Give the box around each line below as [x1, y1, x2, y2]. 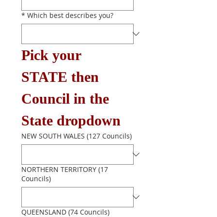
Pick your [21, 47, 81, 63]
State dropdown [21, 112, 121, 128]
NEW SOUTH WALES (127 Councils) [87, 131, 132, 140]
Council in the [21, 91, 109, 107]
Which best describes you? [27, 11, 113, 20]
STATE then [21, 69, 99, 85]
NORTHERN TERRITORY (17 [21, 165, 108, 174]
